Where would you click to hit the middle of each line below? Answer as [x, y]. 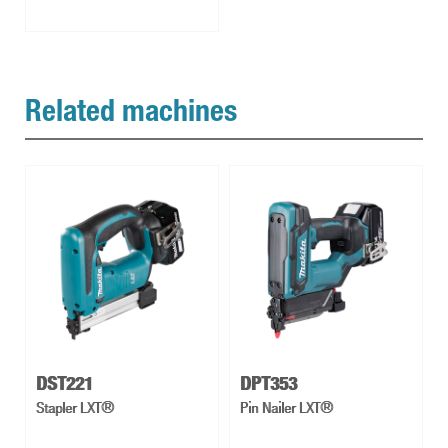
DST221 [64, 386]
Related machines [131, 115]
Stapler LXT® [75, 408]
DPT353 [268, 386]
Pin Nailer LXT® [286, 408]
